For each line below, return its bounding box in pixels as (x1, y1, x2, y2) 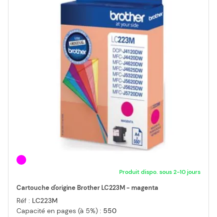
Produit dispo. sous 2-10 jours (119, 168, 201, 176)
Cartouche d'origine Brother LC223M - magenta (16, 184, 158, 192)
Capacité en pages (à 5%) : (16, 206, 103, 216)
